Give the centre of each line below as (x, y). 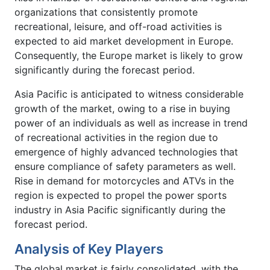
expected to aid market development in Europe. (124, 41)
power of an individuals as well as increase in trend (131, 123)
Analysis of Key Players (89, 249)
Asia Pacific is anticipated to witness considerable (129, 94)
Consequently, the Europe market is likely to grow (129, 56)
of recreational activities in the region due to (116, 138)
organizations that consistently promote (106, 12)
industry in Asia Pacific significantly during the (120, 210)
